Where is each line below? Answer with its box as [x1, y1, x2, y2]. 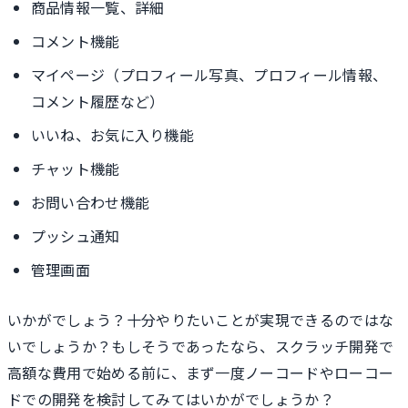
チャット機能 [30, 158, 120, 180]
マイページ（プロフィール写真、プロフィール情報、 [30, 64, 388, 87]
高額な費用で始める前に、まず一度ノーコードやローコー [7, 362, 394, 383]
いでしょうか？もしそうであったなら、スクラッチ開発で [7, 335, 394, 357]
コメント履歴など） [30, 90, 165, 113]
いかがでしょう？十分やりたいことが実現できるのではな [7, 309, 394, 331]
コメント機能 [30, 30, 120, 53]
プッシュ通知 [30, 225, 120, 248]
